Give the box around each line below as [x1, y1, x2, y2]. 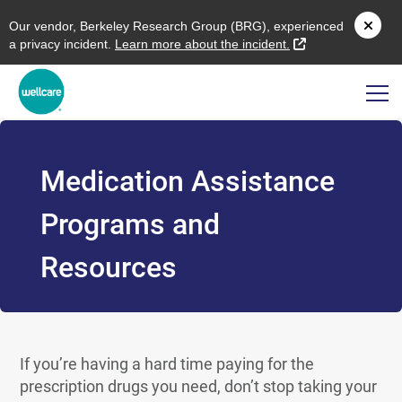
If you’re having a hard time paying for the [20, 354, 315, 373]
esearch [142, 19, 191, 33]
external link [305, 36, 374, 50]
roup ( [201, 19, 235, 33]
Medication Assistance [39, 164, 335, 198]
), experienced [262, 19, 344, 33]
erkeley [88, 19, 133, 33]
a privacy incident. [9, 37, 115, 51]
